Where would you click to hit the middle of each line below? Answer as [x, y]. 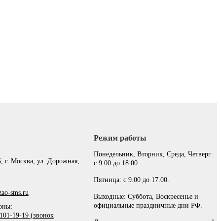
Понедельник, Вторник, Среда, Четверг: [154, 154]
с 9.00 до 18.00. [117, 163]
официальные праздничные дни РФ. [148, 206]
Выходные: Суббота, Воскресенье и [146, 197]
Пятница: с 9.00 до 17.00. [132, 180]
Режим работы [120, 138]
